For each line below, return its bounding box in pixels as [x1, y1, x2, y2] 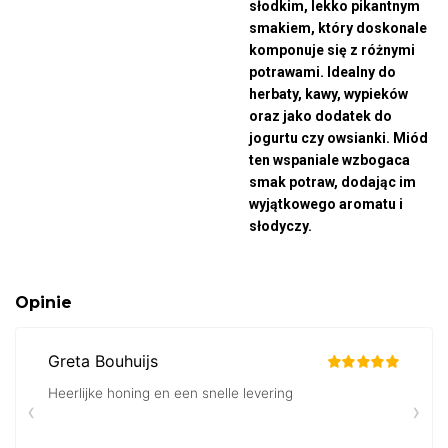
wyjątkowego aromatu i [249, 196, 403, 212]
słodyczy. [249, 218, 312, 234]
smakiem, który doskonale [249, 20, 427, 36]
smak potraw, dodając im [249, 174, 416, 190]
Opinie [15, 293, 72, 312]
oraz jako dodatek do [249, 108, 392, 124]
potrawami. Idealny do [249, 64, 396, 80]
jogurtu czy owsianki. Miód [249, 130, 428, 146]
